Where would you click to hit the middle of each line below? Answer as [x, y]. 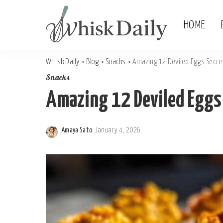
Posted [71, 136]
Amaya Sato [77, 130]
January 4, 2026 [118, 130]
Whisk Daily [63, 62]
